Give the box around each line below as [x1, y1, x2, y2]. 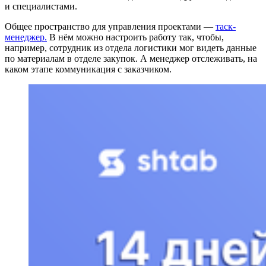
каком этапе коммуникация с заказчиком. [5, 64, 172, 75]
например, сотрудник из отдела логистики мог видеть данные [5, 43, 256, 53]
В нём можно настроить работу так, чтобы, [47, 32, 224, 43]
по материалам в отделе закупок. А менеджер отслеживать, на [5, 53, 257, 64]
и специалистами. [5, 1, 77, 12]
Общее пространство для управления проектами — [5, 21, 216, 32]
